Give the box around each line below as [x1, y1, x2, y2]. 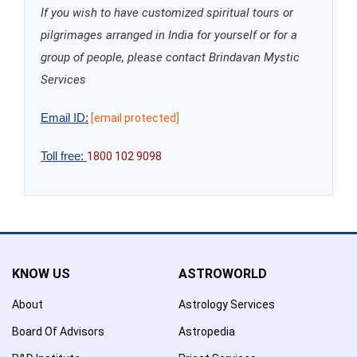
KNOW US [12, 265, 70, 281]
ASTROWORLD [178, 265, 267, 281]
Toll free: [41, 148, 87, 163]
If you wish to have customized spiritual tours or [41, 5, 293, 20]
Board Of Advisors [12, 324, 104, 338]
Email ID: [41, 110, 88, 124]
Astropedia [178, 324, 235, 338]
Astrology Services [178, 297, 275, 311]
